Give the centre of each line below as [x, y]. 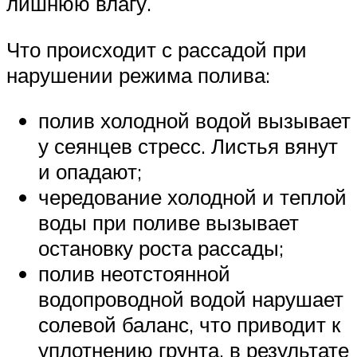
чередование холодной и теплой [192, 197]
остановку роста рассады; [161, 248]
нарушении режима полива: [138, 75]
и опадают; [90, 172]
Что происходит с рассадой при [157, 49]
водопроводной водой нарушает [191, 299]
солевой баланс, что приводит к [189, 325]
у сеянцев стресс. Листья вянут [188, 146]
